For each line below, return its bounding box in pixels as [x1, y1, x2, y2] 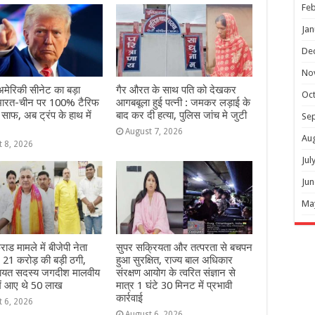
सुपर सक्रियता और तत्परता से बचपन [115, 240, 252, 254]
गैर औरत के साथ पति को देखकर [115, 84, 236, 97]
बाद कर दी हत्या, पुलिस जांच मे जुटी [115, 109, 247, 122]
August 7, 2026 [124, 127, 183, 137]
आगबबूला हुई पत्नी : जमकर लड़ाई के [115, 96, 250, 110]
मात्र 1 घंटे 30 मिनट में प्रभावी [115, 278, 232, 292]
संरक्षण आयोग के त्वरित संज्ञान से [115, 266, 236, 279]
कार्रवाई [115, 291, 143, 304]
